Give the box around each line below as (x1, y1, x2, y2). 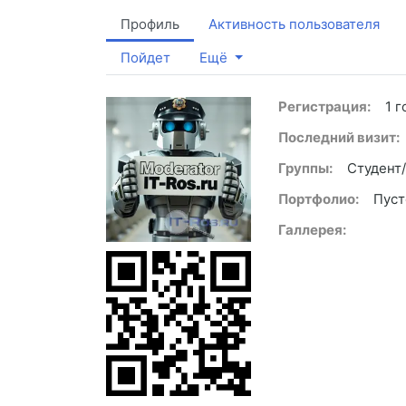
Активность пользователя (208, 15, 380, 34)
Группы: (278, 159, 333, 178)
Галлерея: (278, 221, 346, 239)
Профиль (121, 15, 179, 34)
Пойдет (121, 49, 170, 67)
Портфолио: (278, 190, 359, 208)
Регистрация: (278, 98, 371, 116)
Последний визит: (278, 129, 400, 147)
